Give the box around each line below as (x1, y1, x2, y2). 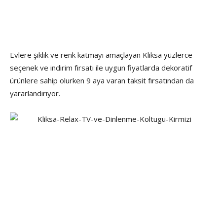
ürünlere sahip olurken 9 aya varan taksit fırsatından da (10, 75, 194, 85)
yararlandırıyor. (10, 88, 60, 98)
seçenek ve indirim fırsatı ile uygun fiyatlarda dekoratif (10, 62, 192, 73)
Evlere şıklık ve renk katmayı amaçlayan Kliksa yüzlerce (10, 49, 192, 60)
